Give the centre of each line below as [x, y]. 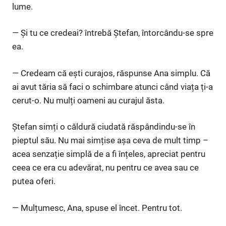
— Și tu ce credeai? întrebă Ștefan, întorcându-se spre [113, 33]
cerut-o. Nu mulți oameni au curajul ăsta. [88, 100]
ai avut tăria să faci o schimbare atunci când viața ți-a [112, 87]
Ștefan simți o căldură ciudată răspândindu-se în [104, 127]
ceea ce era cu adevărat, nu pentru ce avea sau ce [105, 168]
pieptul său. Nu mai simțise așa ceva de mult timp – [110, 140]
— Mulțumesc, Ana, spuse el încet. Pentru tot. [97, 208]
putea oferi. [34, 181]
